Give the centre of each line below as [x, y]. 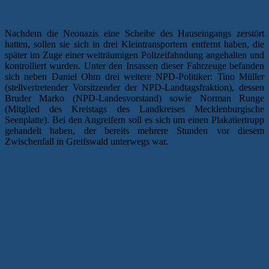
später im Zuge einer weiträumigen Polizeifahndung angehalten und [134, 55]
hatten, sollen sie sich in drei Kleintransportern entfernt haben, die [134, 44]
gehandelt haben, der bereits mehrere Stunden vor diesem [134, 130]
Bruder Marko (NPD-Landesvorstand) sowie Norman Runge [134, 98]
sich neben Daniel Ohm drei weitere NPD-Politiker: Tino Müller [134, 76]
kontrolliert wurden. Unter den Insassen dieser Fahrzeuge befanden [134, 65]
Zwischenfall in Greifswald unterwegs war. [86, 141]
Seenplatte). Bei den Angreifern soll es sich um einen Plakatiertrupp [134, 119]
